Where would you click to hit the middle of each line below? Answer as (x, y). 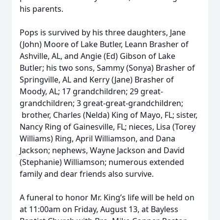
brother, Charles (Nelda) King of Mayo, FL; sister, (109, 115)
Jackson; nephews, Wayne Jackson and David (102, 150)
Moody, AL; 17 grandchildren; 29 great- (91, 91)
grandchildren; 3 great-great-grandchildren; (101, 103)
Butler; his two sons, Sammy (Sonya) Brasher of (107, 68)
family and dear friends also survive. (87, 174)
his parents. (41, 9)
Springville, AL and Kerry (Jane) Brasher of (97, 80)
